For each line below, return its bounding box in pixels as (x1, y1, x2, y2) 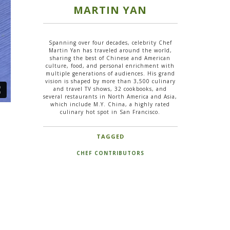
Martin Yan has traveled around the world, (48, 46, 172, 54)
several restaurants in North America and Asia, (43, 92, 178, 100)
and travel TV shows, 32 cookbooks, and (53, 85, 167, 92)
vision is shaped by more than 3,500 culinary (45, 77, 176, 85)
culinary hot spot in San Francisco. (60, 108, 161, 116)
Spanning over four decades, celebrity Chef (48, 39, 172, 46)
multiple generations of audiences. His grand (45, 69, 175, 77)
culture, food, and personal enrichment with (46, 62, 175, 69)
